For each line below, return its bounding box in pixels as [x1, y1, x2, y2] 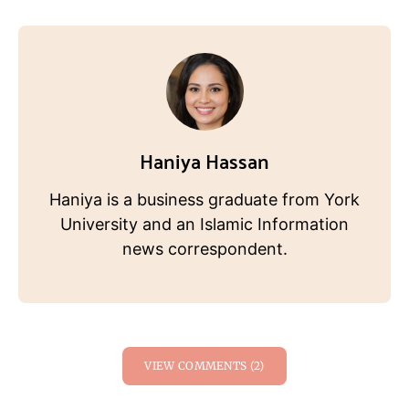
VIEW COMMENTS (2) [144, 359, 265, 373]
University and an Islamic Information [60, 215, 349, 235]
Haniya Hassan [140, 142, 269, 180]
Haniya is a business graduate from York [49, 190, 360, 210]
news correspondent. [121, 239, 288, 259]
